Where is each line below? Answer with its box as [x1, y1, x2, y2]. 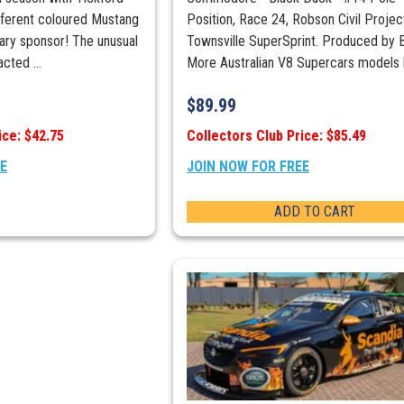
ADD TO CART [273, 203, 355, 221]
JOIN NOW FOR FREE [186, 158, 309, 176]
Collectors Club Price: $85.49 [186, 127, 366, 145]
